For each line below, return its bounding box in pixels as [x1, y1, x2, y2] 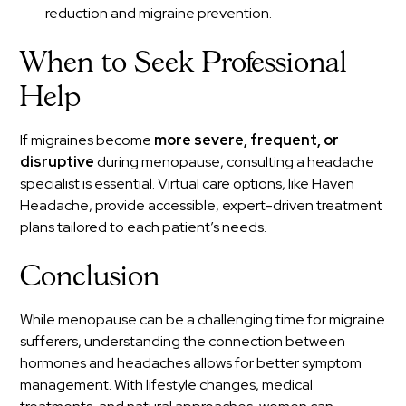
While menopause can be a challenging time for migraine [20, 309, 386, 329]
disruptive [20, 151, 95, 171]
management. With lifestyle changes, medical [20, 374, 314, 394]
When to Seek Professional [20, 49, 348, 77]
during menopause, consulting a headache [94, 151, 375, 171]
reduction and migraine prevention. [45, 3, 273, 23]
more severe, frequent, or [154, 130, 340, 150]
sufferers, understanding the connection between [20, 331, 346, 351]
